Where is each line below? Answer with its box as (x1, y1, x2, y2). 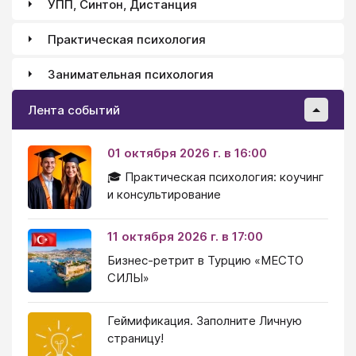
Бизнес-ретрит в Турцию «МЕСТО (107, 253, 304, 269)
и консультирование (107, 187, 221, 203)
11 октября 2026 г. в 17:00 (107, 229, 263, 245)
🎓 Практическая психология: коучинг (107, 169, 324, 185)
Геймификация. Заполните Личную (107, 313, 302, 329)
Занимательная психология (48, 66, 214, 82)
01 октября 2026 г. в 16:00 (107, 145, 267, 161)
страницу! (107, 331, 164, 346)
